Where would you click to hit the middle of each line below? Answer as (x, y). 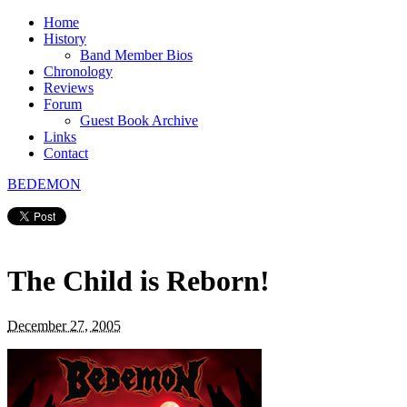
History (65, 39)
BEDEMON (44, 184)
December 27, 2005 (64, 325)
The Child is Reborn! (139, 281)
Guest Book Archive (139, 120)
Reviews (69, 88)
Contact (66, 153)
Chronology (78, 71)
